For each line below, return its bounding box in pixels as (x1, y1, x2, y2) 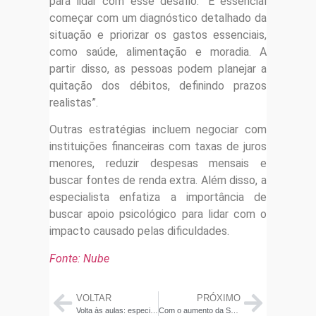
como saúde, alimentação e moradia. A (49, 44, 267, 59)
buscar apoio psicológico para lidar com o (49, 207, 267, 221)
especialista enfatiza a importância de (49, 190, 267, 205)
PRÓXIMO (196, 293, 241, 304)
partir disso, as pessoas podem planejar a (49, 61, 267, 75)
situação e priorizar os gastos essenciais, (49, 28, 267, 42)
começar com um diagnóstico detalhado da (49, 11, 267, 25)
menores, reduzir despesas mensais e (49, 157, 267, 171)
